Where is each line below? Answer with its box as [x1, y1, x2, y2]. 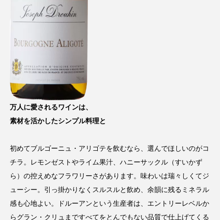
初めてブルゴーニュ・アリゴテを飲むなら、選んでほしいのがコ [10, 144, 209, 152]
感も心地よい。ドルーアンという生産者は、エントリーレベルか [10, 199, 209, 207]
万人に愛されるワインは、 [10, 103, 92, 111]
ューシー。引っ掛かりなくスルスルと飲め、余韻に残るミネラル [10, 185, 209, 193]
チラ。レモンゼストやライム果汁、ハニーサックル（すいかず [10, 158, 202, 166]
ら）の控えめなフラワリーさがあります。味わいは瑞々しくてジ [10, 171, 209, 180]
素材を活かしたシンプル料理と [10, 116, 106, 125]
